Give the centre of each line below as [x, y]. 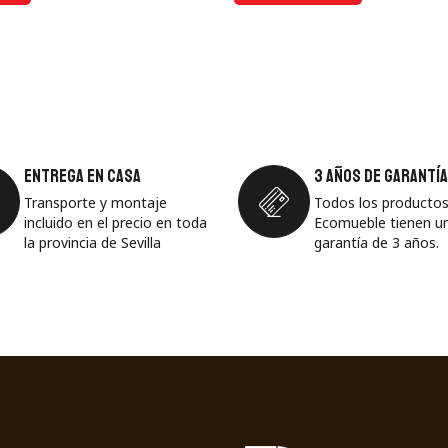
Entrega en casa [82, 175]
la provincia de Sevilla [92, 242]
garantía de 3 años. [376, 242]
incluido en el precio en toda [115, 222]
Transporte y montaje [95, 202]
